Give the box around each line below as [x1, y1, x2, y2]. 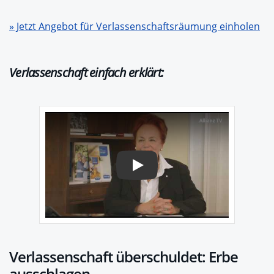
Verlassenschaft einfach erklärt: [9, 64, 163, 81]
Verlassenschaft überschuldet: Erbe [9, 246, 238, 267]
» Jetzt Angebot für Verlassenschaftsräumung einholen [9, 20, 260, 33]
